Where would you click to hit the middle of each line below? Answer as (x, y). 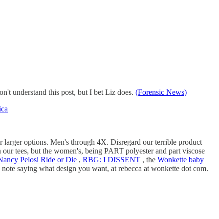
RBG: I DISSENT (111, 159)
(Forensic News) (161, 92)
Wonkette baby (181, 159)
